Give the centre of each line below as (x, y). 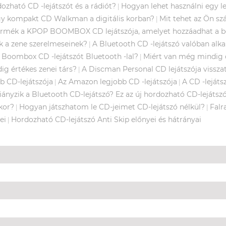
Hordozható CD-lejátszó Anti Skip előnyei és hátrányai (106, 119)
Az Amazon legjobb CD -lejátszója (118, 81)
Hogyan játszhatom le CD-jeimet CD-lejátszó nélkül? (112, 107)
